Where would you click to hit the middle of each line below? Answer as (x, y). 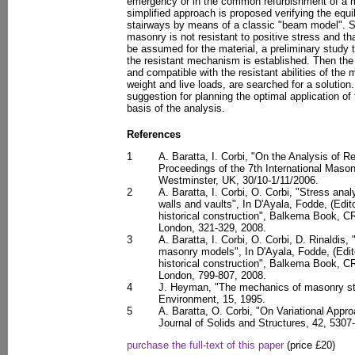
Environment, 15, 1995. (212, 299)
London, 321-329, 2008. (212, 228)
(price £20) (309, 345)
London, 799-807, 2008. (212, 275)
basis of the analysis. (176, 108)
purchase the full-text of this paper (205, 345)
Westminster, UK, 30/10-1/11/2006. (239, 180)
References (154, 134)
